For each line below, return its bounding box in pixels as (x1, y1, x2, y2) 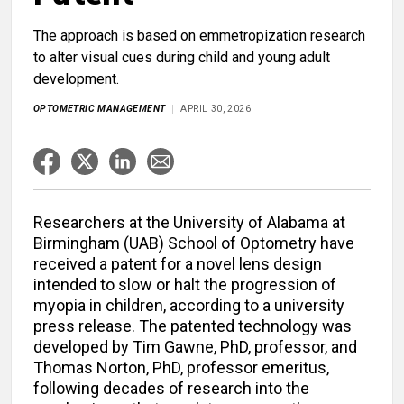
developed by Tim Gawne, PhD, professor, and (33, 337, 357, 357)
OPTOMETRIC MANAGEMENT (33, 103, 166, 115)
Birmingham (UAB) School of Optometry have (33, 234, 354, 253)
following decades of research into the (33, 379, 309, 399)
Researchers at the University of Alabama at (33, 213, 345, 233)
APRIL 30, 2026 (180, 103, 252, 115)
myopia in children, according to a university (33, 296, 344, 316)
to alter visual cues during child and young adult (33, 49, 330, 67)
